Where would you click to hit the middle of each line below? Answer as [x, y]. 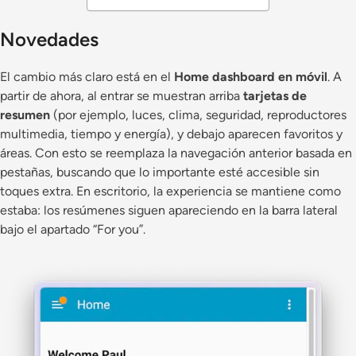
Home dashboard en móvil [251, 77]
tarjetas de [275, 96]
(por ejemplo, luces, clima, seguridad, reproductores [198, 115]
